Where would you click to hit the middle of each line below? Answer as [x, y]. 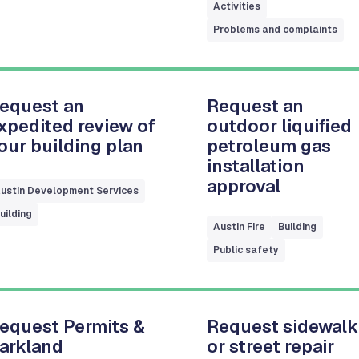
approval [244, 186]
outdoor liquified [280, 125]
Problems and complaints [276, 29]
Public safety [246, 250]
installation [256, 165]
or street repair [271, 346]
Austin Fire [240, 226]
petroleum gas [269, 145]
